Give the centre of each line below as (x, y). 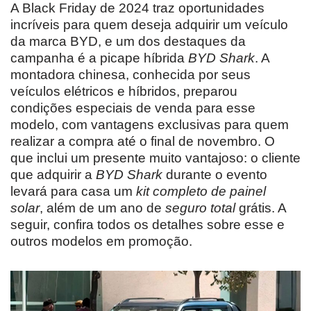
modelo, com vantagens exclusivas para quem (150, 124)
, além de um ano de (102, 208)
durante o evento (215, 174)
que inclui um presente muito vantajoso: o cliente (155, 158)
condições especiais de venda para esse (133, 108)
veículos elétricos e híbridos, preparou (124, 91)
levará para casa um (73, 191)
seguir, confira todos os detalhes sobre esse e (148, 224)
